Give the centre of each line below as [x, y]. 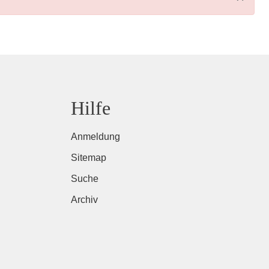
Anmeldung [95, 137]
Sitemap [89, 158]
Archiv [84, 200]
